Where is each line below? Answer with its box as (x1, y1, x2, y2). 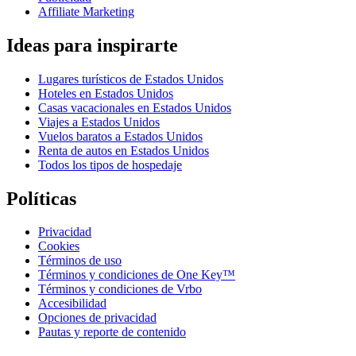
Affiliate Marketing (38, 4, 134, 18)
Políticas (6, 188, 76, 209)
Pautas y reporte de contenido (38, 325, 186, 339)
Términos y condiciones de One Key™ (38, 268, 235, 282)
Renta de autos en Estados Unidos (38, 143, 209, 157)
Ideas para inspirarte (6, 34, 178, 56)
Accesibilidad (38, 296, 106, 311)
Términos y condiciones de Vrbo (38, 282, 202, 296)
